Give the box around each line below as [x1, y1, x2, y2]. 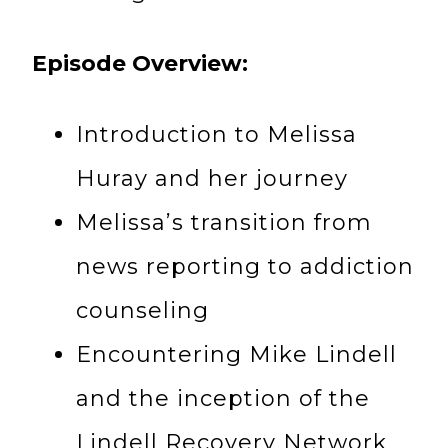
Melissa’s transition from [76, 209, 372, 236]
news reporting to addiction [76, 253, 414, 280]
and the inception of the [76, 385, 370, 412]
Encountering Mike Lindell [76, 341, 397, 368]
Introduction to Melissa [76, 121, 357, 148]
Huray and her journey [76, 165, 348, 192]
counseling [76, 297, 209, 324]
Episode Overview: [32, 50, 248, 77]
